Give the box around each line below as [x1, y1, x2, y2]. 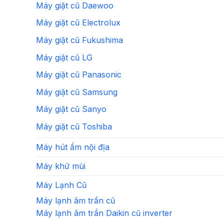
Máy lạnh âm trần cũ [36, 195, 115, 206]
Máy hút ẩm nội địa [36, 142, 109, 152]
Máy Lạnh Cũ [36, 180, 86, 190]
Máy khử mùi [36, 161, 85, 171]
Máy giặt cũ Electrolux [36, 17, 120, 28]
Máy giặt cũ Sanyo [36, 104, 106, 114]
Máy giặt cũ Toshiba [36, 121, 112, 131]
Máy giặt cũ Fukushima [36, 34, 123, 45]
